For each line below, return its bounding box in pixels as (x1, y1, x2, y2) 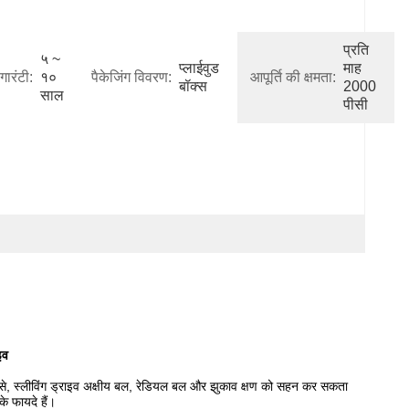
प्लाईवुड (179, 60, 219, 76)
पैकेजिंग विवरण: (91, 69, 172, 85)
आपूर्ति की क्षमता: (250, 69, 336, 85)
